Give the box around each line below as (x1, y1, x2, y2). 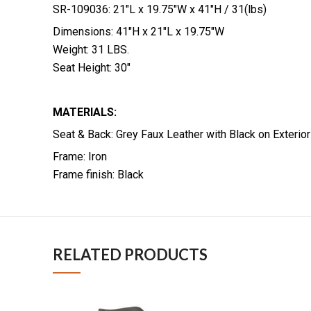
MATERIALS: (53, 106, 117, 119)
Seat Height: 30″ (53, 61, 131, 75)
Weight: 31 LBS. (53, 43, 129, 57)
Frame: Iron (53, 150, 107, 164)
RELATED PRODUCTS (53, 245, 208, 264)
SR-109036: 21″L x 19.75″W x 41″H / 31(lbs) (53, 3, 267, 17)
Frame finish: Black (53, 168, 144, 182)
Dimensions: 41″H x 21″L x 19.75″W (53, 25, 224, 39)
